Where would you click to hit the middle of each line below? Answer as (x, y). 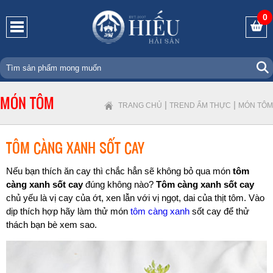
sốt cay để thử (219, 211)
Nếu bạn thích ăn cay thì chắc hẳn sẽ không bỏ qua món (119, 171)
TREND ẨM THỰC (200, 105)
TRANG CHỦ (140, 105)
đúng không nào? (119, 184)
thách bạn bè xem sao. (51, 224)
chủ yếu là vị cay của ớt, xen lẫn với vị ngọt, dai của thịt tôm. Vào (135, 197)
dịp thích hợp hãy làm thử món (68, 211)
